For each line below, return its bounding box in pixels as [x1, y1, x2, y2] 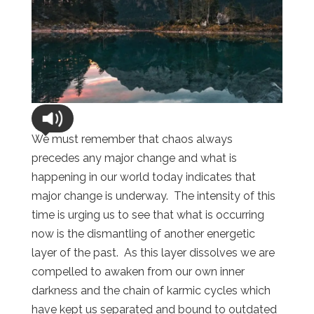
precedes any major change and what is [31, 151, 237, 165]
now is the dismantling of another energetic [31, 226, 255, 240]
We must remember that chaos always [31, 132, 233, 146]
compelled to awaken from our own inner [31, 264, 245, 278]
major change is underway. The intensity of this [31, 189, 275, 203]
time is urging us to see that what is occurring [31, 207, 264, 221]
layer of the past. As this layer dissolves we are [31, 245, 275, 259]
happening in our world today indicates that [31, 170, 256, 184]
